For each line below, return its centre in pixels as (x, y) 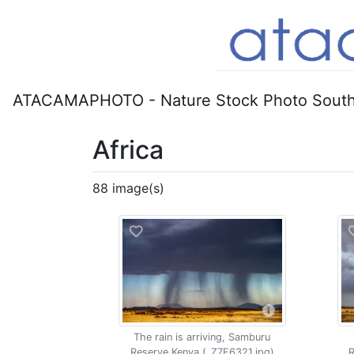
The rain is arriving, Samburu (202, 337)
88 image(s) (128, 188)
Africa (128, 150)
